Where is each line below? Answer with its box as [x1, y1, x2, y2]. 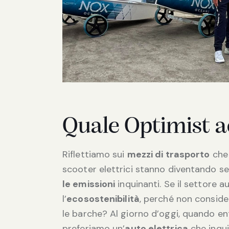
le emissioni [62, 177, 116, 190]
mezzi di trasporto [127, 148, 210, 161]
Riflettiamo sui [62, 148, 127, 161]
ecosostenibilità [66, 192, 140, 205]
